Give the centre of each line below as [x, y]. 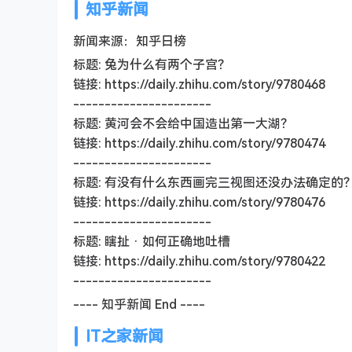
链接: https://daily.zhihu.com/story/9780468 [199, 84]
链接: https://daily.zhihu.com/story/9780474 [199, 143]
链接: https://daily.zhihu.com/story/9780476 [199, 202]
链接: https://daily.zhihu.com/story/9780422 [199, 261]
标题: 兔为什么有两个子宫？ [152, 64]
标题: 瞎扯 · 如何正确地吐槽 [152, 241]
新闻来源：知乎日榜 [130, 41]
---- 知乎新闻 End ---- [139, 304]
